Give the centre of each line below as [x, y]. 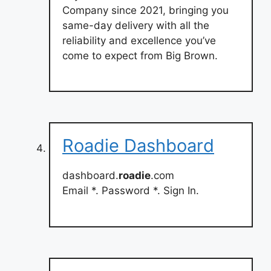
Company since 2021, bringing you [145, 10]
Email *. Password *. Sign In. [131, 191]
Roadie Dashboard [138, 145]
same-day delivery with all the [136, 25]
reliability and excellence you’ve [139, 40]
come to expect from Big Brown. [140, 55]
